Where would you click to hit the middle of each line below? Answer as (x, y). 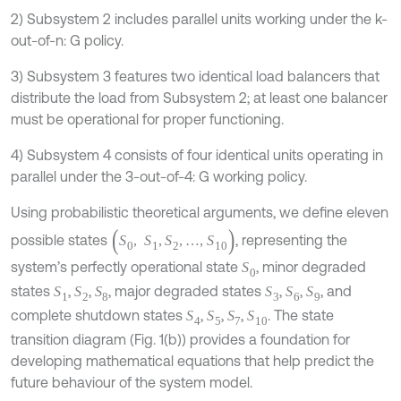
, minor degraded (315, 255)
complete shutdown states (98, 298)
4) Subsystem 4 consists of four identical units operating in (197, 154)
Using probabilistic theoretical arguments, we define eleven (200, 212)
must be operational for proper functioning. (147, 119)
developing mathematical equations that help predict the (192, 341)
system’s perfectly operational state (126, 255)
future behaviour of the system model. (132, 362)
